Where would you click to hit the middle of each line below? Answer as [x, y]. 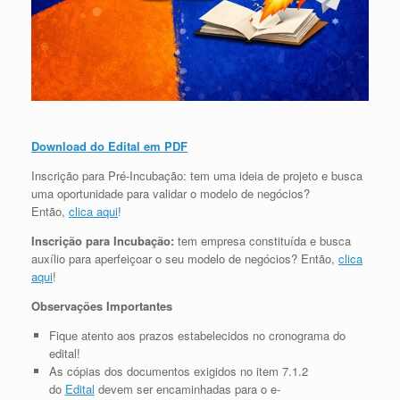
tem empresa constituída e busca [264, 240]
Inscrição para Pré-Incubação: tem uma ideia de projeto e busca [197, 175]
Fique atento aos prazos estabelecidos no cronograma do [197, 335]
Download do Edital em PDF [109, 146]
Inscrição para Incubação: [104, 240]
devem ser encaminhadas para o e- [187, 388]
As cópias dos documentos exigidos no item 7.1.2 [178, 371]
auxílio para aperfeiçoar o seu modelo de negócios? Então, [185, 258]
